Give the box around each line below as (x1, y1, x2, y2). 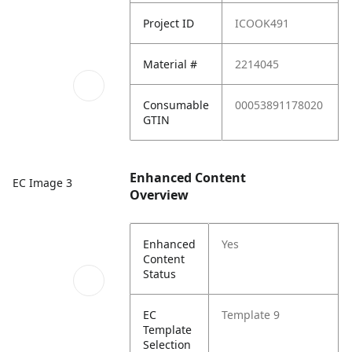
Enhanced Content (130, 169, 247, 186)
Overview (130, 186, 189, 203)
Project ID (143, 16, 195, 31)
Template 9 (222, 307, 280, 322)
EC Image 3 (13, 175, 72, 191)
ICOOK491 (235, 16, 290, 31)
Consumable (143, 97, 210, 112)
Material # (143, 57, 198, 71)
